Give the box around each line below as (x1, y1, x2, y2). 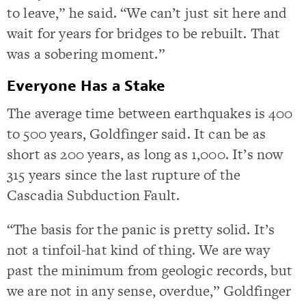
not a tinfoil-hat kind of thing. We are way (7, 239, 270, 260)
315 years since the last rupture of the (7, 165, 241, 185)
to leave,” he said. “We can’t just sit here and (7, 3, 288, 23)
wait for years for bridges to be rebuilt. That (7, 23, 281, 43)
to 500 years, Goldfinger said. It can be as (7, 124, 266, 144)
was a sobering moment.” (7, 44, 165, 64)
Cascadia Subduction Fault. (7, 185, 180, 206)
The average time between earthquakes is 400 (7, 103, 292, 124)
